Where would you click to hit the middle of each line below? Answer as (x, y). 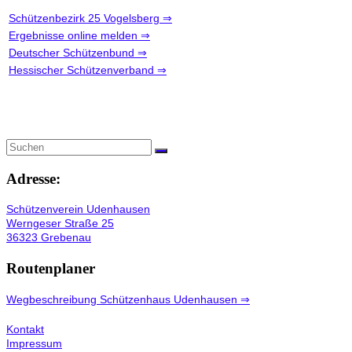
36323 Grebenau (49, 238)
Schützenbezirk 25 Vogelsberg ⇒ (90, 18)
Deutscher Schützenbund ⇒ (78, 52)
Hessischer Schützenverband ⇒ (88, 70)
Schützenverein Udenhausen (78, 209)
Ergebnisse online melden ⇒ (79, 35)
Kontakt (25, 330)
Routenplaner (51, 269)
